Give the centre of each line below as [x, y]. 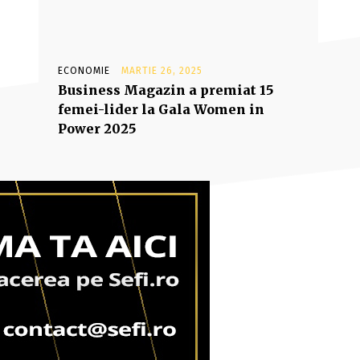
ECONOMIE [84, 71]
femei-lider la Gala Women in [161, 109]
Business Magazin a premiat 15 [166, 90]
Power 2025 [97, 129]
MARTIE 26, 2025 [162, 71]
